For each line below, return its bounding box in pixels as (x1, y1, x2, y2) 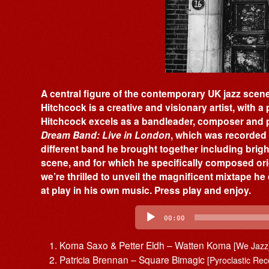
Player (40, 209, 71, 225)
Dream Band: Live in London (41, 128, 171, 142)
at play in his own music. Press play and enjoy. (41, 183, 251, 198)
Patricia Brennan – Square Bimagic (59, 252, 208, 266)
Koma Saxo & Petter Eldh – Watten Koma (59, 238, 234, 252)
